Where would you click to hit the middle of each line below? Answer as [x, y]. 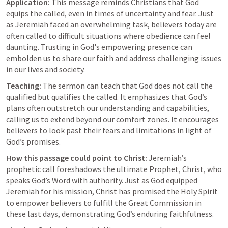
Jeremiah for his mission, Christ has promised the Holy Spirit [112, 191]
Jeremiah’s [167, 158]
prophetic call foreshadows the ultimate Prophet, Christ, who [114, 169]
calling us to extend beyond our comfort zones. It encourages [112, 119]
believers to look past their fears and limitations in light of [109, 130]
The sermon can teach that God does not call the [127, 85]
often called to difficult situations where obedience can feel [108, 36]
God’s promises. [33, 141]
